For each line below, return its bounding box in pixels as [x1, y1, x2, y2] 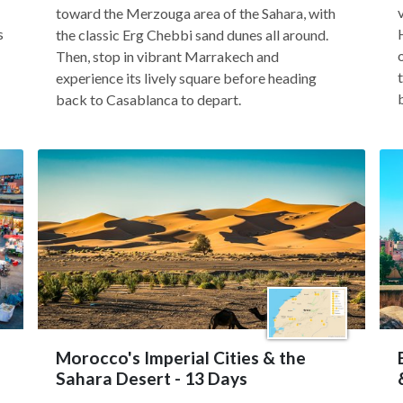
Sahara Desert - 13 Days [56, 368, 247, 389]
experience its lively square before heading [56, 69, 317, 86]
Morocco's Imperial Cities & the [56, 347, 306, 368]
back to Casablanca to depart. [56, 91, 241, 108]
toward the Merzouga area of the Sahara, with [56, 4, 336, 22]
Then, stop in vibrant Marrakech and [56, 48, 279, 65]
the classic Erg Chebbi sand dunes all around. [56, 26, 328, 43]
